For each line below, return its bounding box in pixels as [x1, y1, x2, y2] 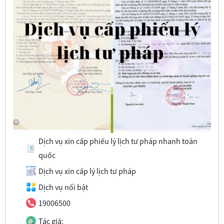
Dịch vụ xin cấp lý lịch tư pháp [38, 165, 136, 176]
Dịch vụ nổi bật [38, 181, 88, 192]
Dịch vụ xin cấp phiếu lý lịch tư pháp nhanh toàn [38, 135, 197, 146]
